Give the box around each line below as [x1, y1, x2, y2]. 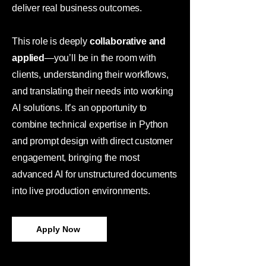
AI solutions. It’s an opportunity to [12, 103, 147, 113]
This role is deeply [12, 36, 90, 46]
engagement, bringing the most [12, 153, 140, 163]
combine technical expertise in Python [12, 119, 169, 129]
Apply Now [36, 224, 80, 234]
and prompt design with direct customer [12, 136, 173, 146]
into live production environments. [12, 186, 150, 196]
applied [12, 53, 45, 63]
